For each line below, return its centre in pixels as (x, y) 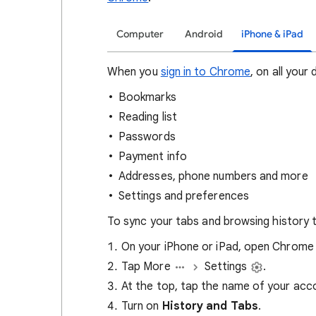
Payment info (153, 157)
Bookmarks (147, 97)
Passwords (147, 137)
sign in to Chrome (206, 72)
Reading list (148, 117)
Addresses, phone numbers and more (213, 176)
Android (204, 34)
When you (134, 72)
